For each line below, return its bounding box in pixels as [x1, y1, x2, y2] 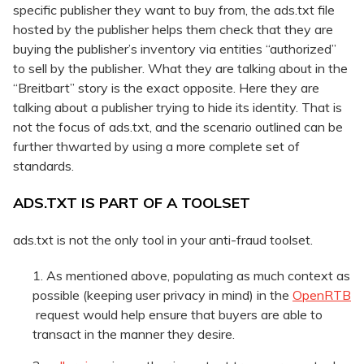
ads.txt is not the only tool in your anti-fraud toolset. [13, 232, 313, 249]
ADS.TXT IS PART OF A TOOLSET [13, 193, 250, 213]
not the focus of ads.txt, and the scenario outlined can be [13, 119, 343, 136]
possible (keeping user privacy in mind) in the [32, 287, 292, 304]
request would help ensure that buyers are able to [32, 306, 323, 323]
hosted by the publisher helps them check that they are [13, 21, 333, 38]
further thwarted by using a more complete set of [13, 138, 300, 155]
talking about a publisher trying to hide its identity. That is [13, 99, 342, 116]
